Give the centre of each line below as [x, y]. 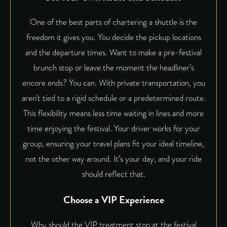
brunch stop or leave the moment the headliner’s [113, 68]
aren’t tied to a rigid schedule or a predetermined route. [113, 98]
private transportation [153, 83]
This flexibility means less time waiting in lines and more [113, 113]
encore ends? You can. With [69, 83]
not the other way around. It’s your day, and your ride [113, 159]
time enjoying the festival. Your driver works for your [113, 129]
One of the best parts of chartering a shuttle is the [113, 22]
